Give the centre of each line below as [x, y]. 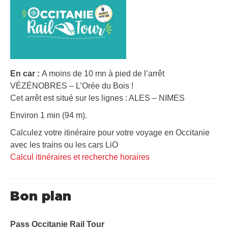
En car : [26, 73]
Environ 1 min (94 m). [49, 115]
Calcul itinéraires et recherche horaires [80, 157]
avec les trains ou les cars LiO [64, 145]
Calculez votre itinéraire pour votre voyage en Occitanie [110, 132]
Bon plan [41, 196]
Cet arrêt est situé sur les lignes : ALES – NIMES [97, 98]
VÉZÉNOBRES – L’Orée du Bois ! [72, 85]
